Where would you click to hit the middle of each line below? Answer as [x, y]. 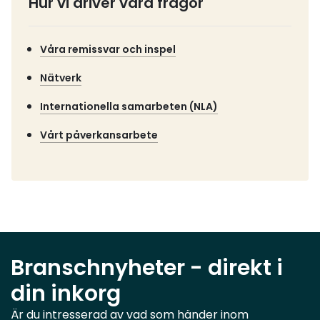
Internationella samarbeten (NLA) [129, 106]
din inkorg [66, 294]
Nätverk [61, 78]
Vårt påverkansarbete [99, 135]
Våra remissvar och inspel [108, 49]
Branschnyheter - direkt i [147, 268]
